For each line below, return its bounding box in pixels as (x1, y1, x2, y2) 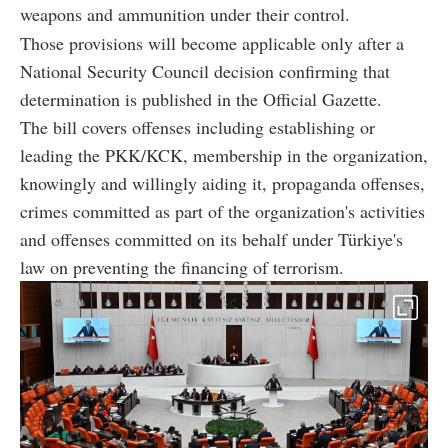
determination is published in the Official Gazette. (20, 86, 382, 111)
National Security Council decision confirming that (20, 58, 390, 83)
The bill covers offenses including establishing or (20, 114, 375, 139)
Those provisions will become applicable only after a (20, 30, 404, 55)
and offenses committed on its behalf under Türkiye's (20, 226, 403, 251)
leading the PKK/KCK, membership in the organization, (20, 142, 428, 167)
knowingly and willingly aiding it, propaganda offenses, (20, 170, 425, 195)
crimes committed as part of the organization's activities (20, 198, 425, 223)
